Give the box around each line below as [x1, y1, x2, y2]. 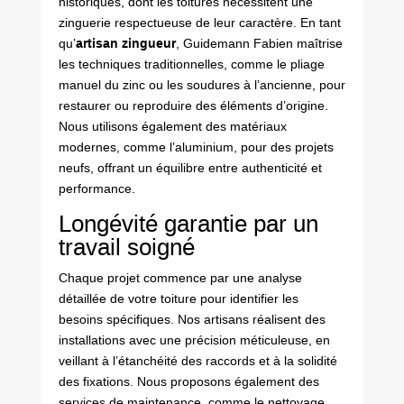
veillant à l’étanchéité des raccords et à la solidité [58, 353, 337, 368]
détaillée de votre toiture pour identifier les [58, 290, 298, 306]
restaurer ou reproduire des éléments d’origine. [58, 97, 328, 113]
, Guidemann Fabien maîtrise [175, 35, 343, 50]
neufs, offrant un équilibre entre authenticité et [58, 160, 322, 175]
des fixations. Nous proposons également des [58, 373, 319, 389]
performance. [58, 180, 135, 196]
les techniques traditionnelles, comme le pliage [58, 56, 325, 71]
